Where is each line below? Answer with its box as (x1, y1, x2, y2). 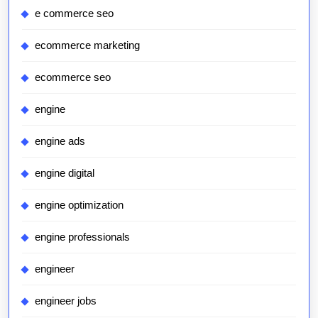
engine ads (35, 135, 85, 148)
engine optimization (35, 199, 124, 212)
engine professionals (35, 231, 130, 243)
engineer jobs (35, 295, 97, 307)
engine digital (35, 167, 94, 180)
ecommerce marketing (35, 39, 140, 52)
